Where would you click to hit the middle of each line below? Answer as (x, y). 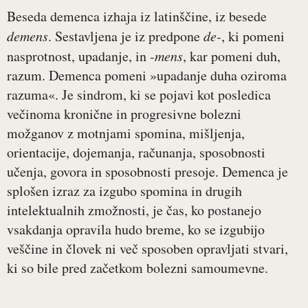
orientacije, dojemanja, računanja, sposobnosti (136, 153)
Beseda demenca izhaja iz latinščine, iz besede (137, 16)
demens (27, 36)
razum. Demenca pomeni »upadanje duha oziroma (147, 76)
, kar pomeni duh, (232, 56)
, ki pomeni (253, 36)
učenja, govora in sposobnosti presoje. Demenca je (147, 172)
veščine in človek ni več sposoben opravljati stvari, (147, 249)
